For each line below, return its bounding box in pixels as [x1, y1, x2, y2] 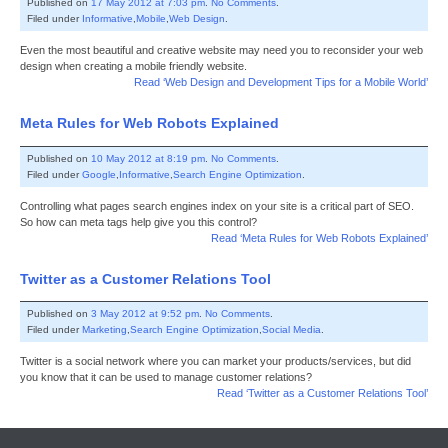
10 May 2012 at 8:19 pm [91, 152, 205, 164]
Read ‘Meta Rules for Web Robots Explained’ [211, 231, 428, 244]
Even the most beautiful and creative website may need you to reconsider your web [20, 43, 423, 56]
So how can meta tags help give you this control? [20, 215, 257, 228]
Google [82, 168, 116, 180]
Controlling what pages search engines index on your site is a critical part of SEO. [20, 199, 414, 212]
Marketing [82, 324, 127, 336]
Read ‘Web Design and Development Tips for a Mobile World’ [134, 75, 428, 88]
